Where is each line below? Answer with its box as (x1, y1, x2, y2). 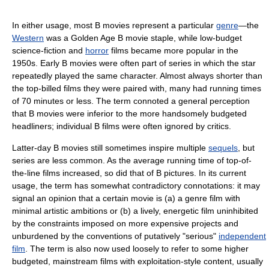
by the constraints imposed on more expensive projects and (12, 219, 238, 229)
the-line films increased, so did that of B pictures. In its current (12, 168, 246, 178)
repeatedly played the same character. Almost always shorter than (12, 71, 262, 81)
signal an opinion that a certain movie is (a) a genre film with (12, 193, 240, 204)
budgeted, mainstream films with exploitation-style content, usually (12, 256, 263, 267)
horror (85, 46, 109, 56)
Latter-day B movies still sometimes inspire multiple (12, 143, 208, 153)
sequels (208, 143, 238, 153)
